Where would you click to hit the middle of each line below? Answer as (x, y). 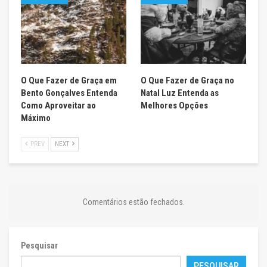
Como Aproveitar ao (58, 105)
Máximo (36, 118)
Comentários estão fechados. (133, 202)
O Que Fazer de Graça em (69, 80)
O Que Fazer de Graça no (187, 80)
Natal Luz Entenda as (180, 93)
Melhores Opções (174, 105)
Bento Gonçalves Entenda (69, 93)
